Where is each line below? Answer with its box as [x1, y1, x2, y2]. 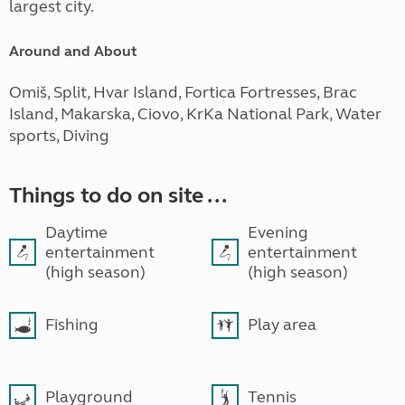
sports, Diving [9, 126, 109, 146]
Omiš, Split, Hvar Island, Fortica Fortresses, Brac [9, 82, 357, 103]
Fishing [45, 315, 99, 335]
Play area [248, 315, 316, 335]
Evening [248, 222, 308, 243]
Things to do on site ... [9, 183, 227, 210]
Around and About [9, 42, 137, 61]
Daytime [45, 222, 108, 243]
